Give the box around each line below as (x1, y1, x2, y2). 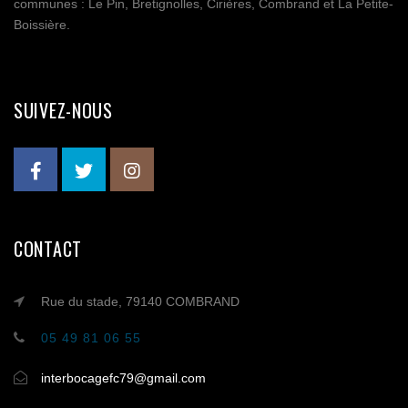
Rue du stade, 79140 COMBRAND (41, 294, 240, 310)
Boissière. (14, 17, 70, 33)
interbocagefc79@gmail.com (41, 371, 206, 386)
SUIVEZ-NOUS (14, 97, 113, 125)
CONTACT (14, 235, 82, 263)
